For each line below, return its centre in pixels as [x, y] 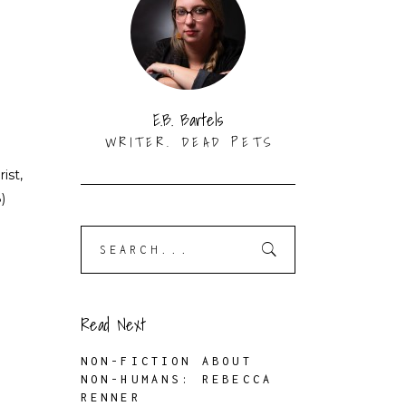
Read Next [113, 325]
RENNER [111, 397]
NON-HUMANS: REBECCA [177, 379]
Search [101, 237]
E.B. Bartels [188, 120]
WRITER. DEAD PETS [190, 142]
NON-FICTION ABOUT [166, 361]
